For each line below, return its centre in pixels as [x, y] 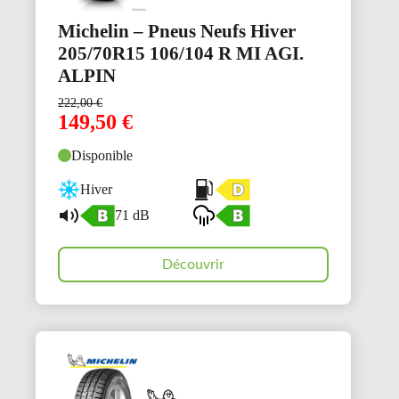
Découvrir [194, 264]
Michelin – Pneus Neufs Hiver [177, 31]
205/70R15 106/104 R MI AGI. [181, 53]
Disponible [102, 155]
